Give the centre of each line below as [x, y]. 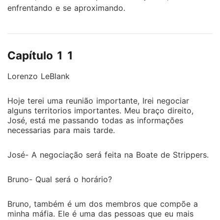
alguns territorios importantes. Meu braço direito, [100, 110]
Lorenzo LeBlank [39, 76]
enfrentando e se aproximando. [66, 8]
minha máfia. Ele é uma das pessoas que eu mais [100, 214]
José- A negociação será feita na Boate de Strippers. [108, 155]
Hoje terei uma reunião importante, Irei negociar [98, 101]
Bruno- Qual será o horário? [60, 179]
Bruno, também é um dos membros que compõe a [103, 204]
